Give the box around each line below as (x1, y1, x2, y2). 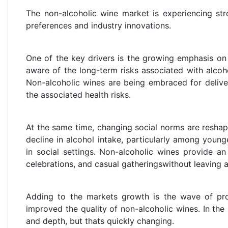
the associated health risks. (26, 90, 131, 100)
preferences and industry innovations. (26, 20, 171, 31)
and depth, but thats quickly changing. (26, 216, 174, 226)
